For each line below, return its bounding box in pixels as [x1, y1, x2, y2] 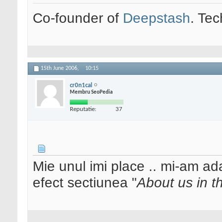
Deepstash [123, 10, 190, 26]
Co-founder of [33, 10, 123, 26]
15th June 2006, [41, 65, 80, 72]
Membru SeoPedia [70, 89, 112, 95]
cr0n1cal [70, 82, 92, 89]
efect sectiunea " [33, 174, 137, 191]
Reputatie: [70, 106, 96, 112]
